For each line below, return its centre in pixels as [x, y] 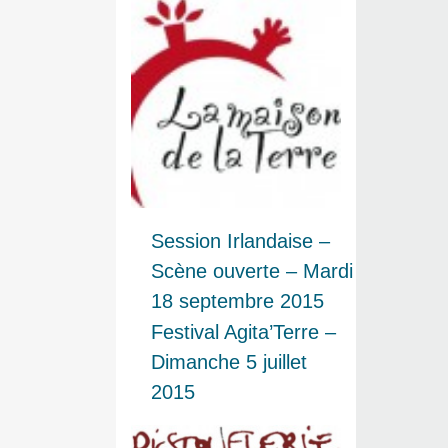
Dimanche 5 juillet [229, 361]
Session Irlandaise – [240, 240]
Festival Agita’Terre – [243, 331]
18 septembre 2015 [237, 300]
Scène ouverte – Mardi [252, 270]
